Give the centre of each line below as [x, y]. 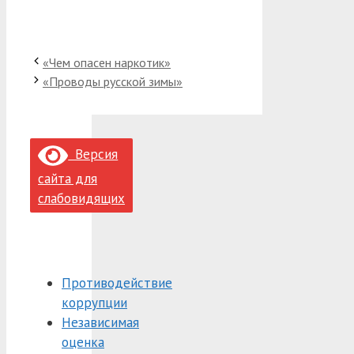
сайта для [68, 178]
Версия [93, 154]
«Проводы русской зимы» [113, 81]
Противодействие [117, 282]
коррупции [94, 302]
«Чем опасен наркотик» [107, 62]
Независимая [100, 322]
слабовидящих [81, 198]
